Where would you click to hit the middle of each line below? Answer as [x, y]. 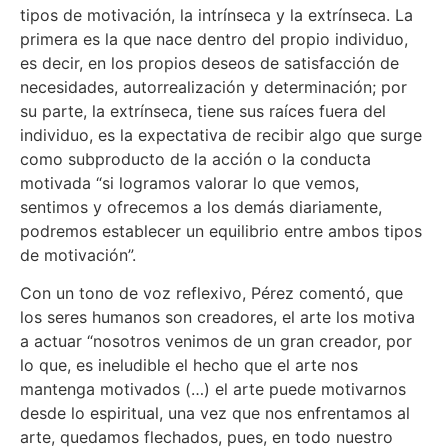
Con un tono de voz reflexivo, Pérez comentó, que [211, 293]
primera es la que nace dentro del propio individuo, [214, 38]
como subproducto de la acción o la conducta [195, 158]
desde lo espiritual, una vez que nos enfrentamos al [215, 413]
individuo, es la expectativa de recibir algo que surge [221, 134]
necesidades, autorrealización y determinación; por [213, 86]
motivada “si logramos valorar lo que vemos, [189, 182]
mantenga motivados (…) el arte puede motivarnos [213, 389]
